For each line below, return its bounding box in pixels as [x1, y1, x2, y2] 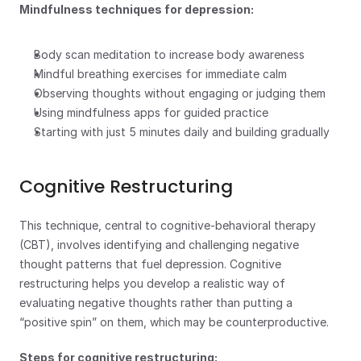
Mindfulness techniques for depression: [19, 2, 254, 16]
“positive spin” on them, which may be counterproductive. [19, 315, 329, 329]
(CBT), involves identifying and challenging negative [19, 238, 299, 251]
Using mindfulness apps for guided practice [34, 106, 268, 119]
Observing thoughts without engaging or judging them [34, 86, 326, 100]
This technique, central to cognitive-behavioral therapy [19, 218, 316, 232]
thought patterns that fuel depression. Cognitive [19, 257, 281, 271]
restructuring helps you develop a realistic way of [19, 276, 285, 290]
